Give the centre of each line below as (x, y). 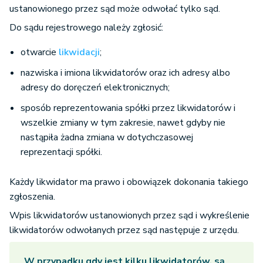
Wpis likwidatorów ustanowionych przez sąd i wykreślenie (129, 216)
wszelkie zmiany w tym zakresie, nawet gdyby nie (123, 123)
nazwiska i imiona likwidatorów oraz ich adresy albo (125, 73)
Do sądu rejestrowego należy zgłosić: (86, 28)
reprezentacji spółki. (61, 152)
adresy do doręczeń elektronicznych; (95, 88)
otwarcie (40, 53)
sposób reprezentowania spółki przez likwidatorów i (128, 108)
